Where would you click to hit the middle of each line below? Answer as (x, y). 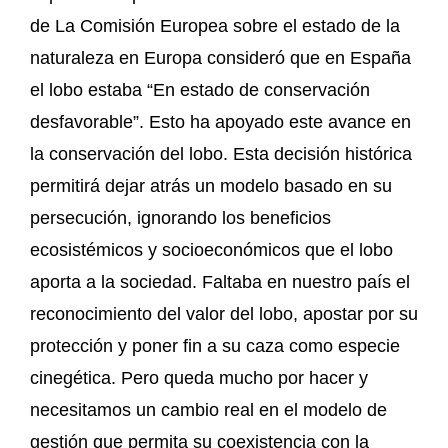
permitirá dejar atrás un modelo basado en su (211, 186)
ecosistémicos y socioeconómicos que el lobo (211, 250)
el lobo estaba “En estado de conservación (200, 90)
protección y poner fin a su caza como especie (215, 346)
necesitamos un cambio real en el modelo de (208, 410)
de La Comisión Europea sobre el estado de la (215, 26)
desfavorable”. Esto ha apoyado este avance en (220, 122)
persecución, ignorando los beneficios (180, 218)
